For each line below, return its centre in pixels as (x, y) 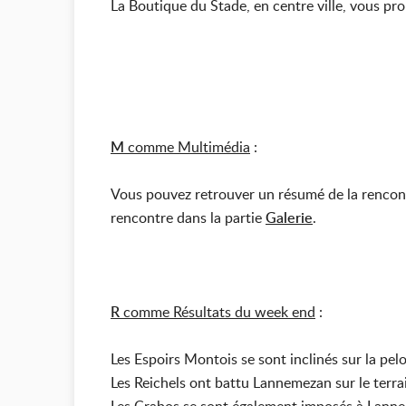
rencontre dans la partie (188, 217)
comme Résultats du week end (219, 312)
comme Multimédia (187, 147)
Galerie (289, 217)
